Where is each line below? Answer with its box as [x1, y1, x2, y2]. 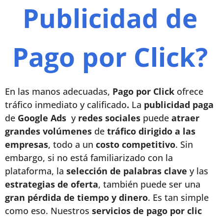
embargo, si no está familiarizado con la [5, 152, 173, 164]
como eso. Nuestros [5, 205, 92, 217]
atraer [171, 112, 199, 124]
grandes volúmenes [5, 125, 92, 137]
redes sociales [76, 112, 140, 124]
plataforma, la [5, 165, 66, 177]
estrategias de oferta [5, 178, 98, 190]
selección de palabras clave [66, 165, 187, 177]
